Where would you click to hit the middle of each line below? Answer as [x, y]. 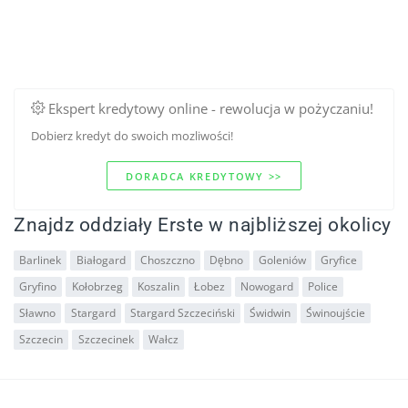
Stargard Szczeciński [182, 313]
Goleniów [282, 260]
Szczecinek [106, 340]
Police [323, 287]
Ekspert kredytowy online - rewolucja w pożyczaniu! [209, 109]
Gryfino [38, 287]
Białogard [101, 260]
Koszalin [158, 287]
